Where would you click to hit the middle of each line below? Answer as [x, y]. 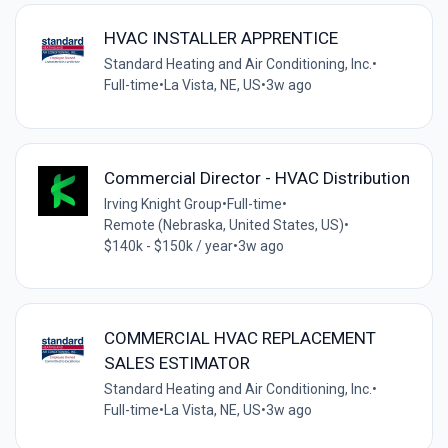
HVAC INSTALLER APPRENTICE [220, 38]
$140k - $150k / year [168, 245]
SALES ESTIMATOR [176, 362]
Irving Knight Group [162, 203]
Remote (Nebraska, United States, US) [223, 224]
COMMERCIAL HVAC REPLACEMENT [239, 337]
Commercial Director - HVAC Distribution [256, 177]
